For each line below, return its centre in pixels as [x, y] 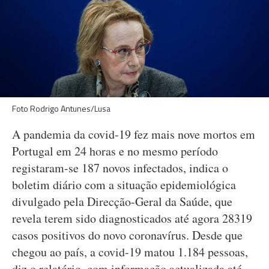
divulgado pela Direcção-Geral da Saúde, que [122, 201]
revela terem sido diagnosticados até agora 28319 [132, 218]
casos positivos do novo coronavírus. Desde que [127, 235]
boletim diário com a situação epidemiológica [124, 185]
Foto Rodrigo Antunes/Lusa [61, 108]
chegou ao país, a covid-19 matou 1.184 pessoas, [130, 252]
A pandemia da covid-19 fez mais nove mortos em [134, 134]
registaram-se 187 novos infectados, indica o [120, 168]
